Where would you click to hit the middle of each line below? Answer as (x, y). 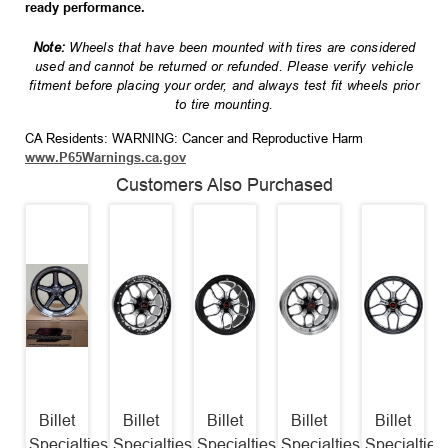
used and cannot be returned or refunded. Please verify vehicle (224, 67)
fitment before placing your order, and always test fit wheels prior (224, 86)
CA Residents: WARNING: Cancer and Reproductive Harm (194, 139)
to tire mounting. (224, 105)
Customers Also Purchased (224, 185)
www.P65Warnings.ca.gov (105, 158)
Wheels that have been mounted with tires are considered (242, 48)
